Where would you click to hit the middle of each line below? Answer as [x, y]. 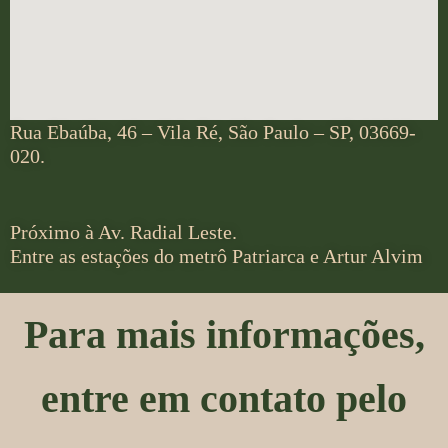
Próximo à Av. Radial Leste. [123, 232]
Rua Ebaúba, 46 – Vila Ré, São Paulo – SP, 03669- [213, 131]
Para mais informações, [224, 334]
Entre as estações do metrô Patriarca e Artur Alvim [216, 256]
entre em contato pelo [224, 398]
